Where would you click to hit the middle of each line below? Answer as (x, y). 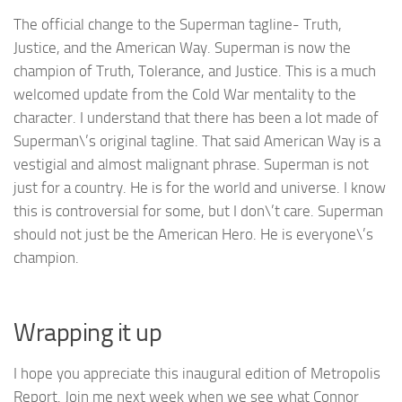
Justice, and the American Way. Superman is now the (182, 48)
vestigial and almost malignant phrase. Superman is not (191, 165)
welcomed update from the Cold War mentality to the (185, 95)
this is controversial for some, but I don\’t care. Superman (198, 211)
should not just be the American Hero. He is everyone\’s (193, 235)
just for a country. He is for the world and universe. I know (200, 188)
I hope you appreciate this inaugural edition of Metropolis (197, 374)
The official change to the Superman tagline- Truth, (178, 25)
